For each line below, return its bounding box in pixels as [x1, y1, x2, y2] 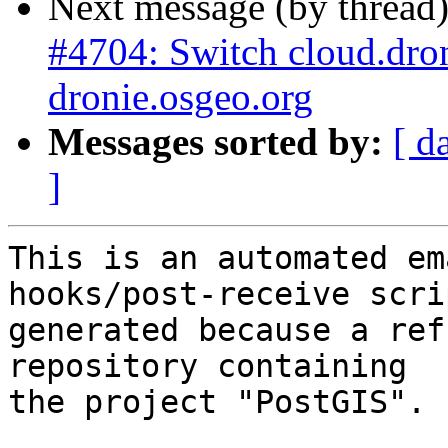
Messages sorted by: [48, 120, 383, 164]
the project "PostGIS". [8, 384, 426, 421]
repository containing [8, 348, 407, 385]
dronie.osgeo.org [48, 75, 313, 119]
